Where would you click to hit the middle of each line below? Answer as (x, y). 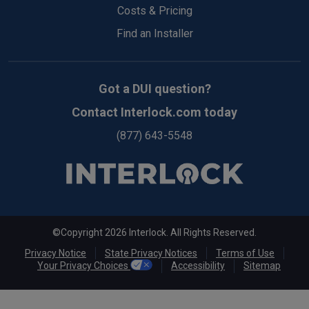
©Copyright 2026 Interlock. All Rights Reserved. (154, 232)
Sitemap (262, 265)
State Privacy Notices (151, 253)
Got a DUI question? (154, 89)
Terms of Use (245, 253)
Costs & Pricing (154, 11)
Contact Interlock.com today (154, 112)
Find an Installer (154, 33)
